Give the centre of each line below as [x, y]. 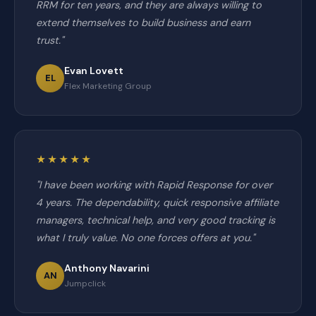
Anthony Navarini [107, 268]
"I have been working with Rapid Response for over [154, 185]
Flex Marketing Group [108, 86]
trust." [50, 40]
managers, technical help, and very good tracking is [156, 220]
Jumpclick [85, 284]
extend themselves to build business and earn [143, 23]
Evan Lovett [94, 71]
